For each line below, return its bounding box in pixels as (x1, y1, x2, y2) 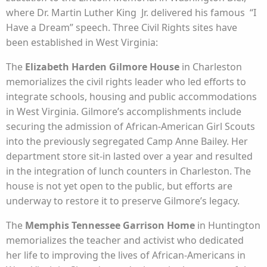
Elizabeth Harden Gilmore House (25, 60, 179, 74)
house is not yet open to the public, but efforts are (6, 179, 232, 193)
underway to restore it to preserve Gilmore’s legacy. (6, 194, 240, 208)
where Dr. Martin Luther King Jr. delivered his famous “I (6, 6, 256, 20)
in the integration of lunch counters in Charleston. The (6, 164, 251, 178)
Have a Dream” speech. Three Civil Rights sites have (6, 21, 237, 35)
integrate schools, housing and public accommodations (6, 90, 257, 104)
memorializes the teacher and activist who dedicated (6, 234, 244, 247)
